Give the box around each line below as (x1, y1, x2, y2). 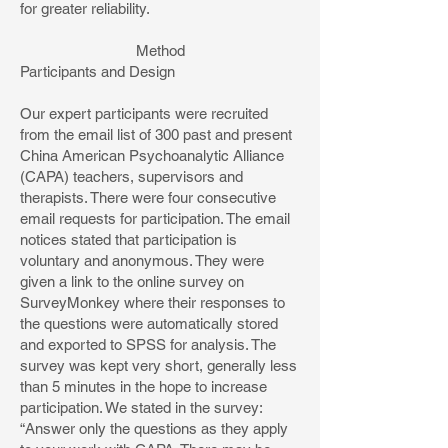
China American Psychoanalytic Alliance (20, 147, 284, 164)
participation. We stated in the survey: (20, 399, 262, 416)
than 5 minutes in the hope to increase (20, 378, 267, 395)
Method (135, 42, 185, 59)
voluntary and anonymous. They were (20, 252, 264, 269)
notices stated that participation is (20, 231, 237, 248)
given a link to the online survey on (20, 273, 244, 290)
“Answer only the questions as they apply (20, 420, 288, 437)
